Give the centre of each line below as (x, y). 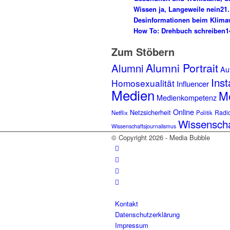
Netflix (120, 113)
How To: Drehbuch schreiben (179, 31)
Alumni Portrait (182, 68)
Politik (204, 113)
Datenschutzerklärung (147, 215)
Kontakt (127, 204)
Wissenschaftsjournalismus (144, 126)
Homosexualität (143, 83)
